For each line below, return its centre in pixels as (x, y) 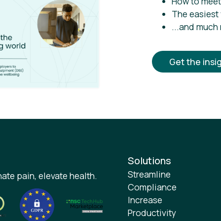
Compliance (152, 187)
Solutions (150, 160)
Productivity (152, 212)
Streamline (149, 174)
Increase (145, 200)
